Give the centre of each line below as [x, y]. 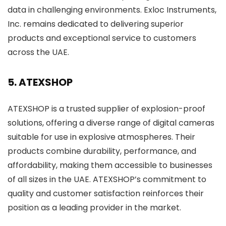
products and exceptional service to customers [102, 38]
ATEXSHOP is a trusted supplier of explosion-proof [106, 109]
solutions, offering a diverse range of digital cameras [111, 123]
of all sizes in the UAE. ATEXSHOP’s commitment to [107, 179]
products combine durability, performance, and [102, 151]
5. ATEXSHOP [40, 82]
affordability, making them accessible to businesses [110, 165]
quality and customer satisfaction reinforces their [106, 193]
